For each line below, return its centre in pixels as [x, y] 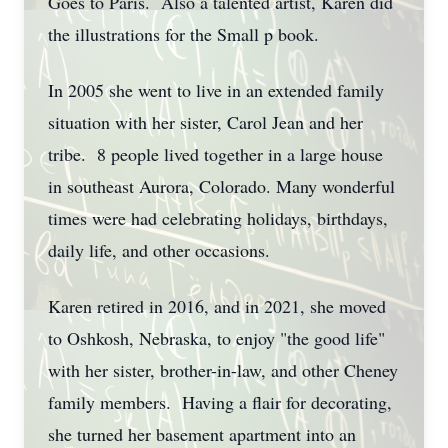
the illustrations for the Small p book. [183, 34]
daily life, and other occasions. [159, 250]
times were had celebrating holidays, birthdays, [218, 218]
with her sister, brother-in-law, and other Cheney [223, 370]
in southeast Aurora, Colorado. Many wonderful [221, 186]
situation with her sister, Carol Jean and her [205, 122]
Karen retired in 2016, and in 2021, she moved [217, 306]
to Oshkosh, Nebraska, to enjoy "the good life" [216, 338]
